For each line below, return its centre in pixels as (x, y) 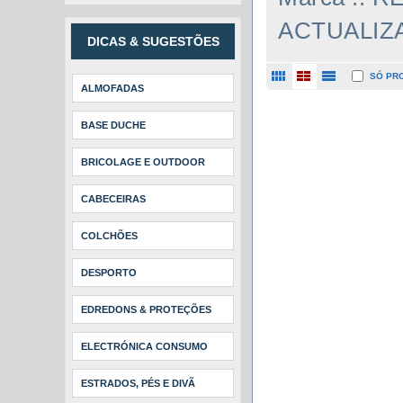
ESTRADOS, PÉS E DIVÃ (138, 383)
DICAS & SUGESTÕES (153, 41)
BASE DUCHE (113, 125)
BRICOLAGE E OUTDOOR (143, 162)
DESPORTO (109, 273)
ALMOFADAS (112, 88)
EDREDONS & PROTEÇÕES (146, 309)
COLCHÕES (109, 236)
